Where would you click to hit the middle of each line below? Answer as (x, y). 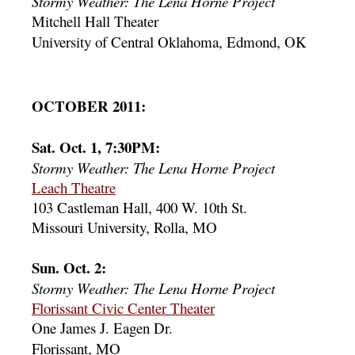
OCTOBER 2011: (89, 106)
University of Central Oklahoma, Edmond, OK (169, 42)
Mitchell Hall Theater (95, 21)
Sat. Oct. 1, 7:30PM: (96, 147)
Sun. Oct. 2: (69, 267)
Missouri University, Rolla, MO (124, 227)
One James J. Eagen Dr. (102, 328)
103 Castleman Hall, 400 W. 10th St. (139, 207)
